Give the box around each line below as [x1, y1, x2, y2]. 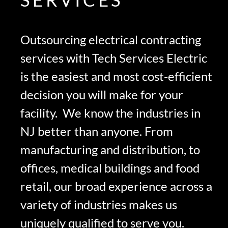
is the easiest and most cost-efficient [20, 69, 212, 84]
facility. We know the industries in [20, 105, 201, 121]
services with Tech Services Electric [20, 50, 207, 66]
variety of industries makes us [20, 197, 177, 212]
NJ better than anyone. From [20, 124, 173, 139]
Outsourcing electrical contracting [20, 32, 201, 47]
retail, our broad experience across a [20, 179, 212, 194]
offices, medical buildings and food [20, 160, 199, 176]
